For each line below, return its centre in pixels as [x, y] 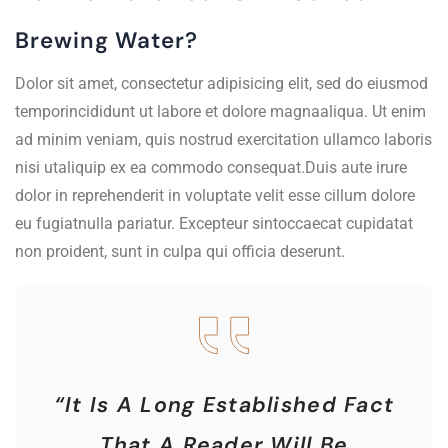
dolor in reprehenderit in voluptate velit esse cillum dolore [215, 196]
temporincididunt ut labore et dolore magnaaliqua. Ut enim [220, 112]
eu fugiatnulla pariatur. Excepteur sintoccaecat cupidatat [214, 224]
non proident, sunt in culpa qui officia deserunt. [180, 252]
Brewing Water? [106, 41]
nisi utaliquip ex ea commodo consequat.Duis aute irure [211, 168]
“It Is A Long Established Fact [224, 405]
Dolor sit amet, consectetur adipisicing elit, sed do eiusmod [221, 84]
